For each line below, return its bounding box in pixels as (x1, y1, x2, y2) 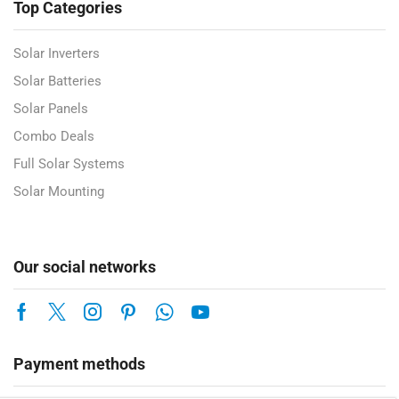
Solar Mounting (13, 183, 104, 199)
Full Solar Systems (13, 155, 125, 172)
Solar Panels (13, 100, 88, 117)
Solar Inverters (13, 45, 100, 61)
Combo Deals (13, 127, 94, 144)
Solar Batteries (13, 72, 102, 89)
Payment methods (13, 354, 145, 373)
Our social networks (13, 256, 156, 276)
